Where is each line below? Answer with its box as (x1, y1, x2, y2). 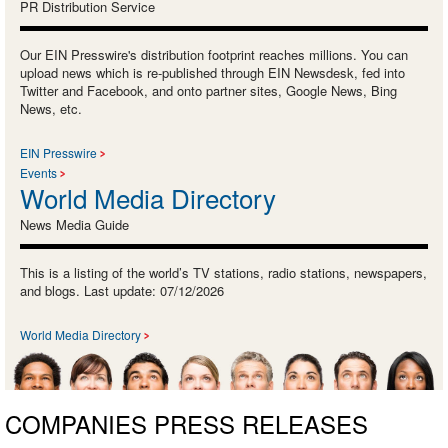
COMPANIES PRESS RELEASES (5, 406, 368, 442)
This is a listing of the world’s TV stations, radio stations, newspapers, (20, 262, 427, 282)
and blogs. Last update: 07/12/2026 (20, 280, 224, 300)
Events (20, 163, 57, 181)
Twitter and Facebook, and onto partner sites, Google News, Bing (20, 80, 397, 100)
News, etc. (20, 98, 82, 118)
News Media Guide (20, 214, 129, 234)
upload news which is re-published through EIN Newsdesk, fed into (20, 62, 405, 82)
